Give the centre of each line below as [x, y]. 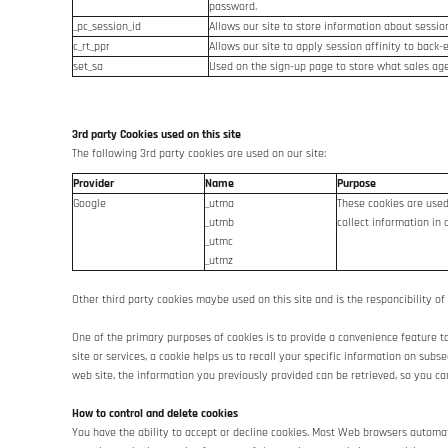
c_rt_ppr [91, 46]
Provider [93, 183]
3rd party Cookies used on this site [156, 134]
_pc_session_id [107, 26]
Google [89, 203]
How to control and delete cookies [155, 413]
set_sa [88, 66]
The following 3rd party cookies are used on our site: [199, 153]
